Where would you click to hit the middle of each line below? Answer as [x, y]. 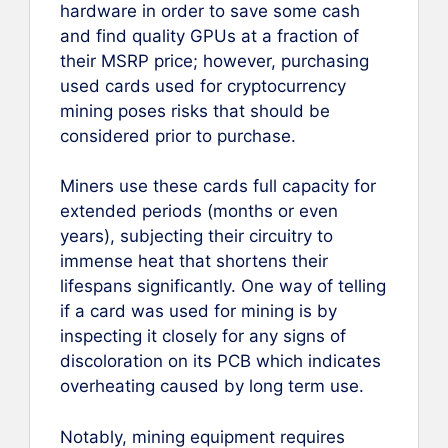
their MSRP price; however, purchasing [214, 60]
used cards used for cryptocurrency [203, 85]
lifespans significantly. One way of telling [223, 286]
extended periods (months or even [199, 211]
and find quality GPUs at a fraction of [209, 35]
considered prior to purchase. [178, 135]
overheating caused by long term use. [212, 386]
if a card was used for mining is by [198, 311]
